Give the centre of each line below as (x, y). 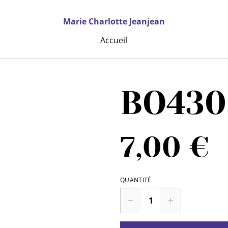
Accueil (114, 40)
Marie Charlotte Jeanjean (114, 21)
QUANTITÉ (136, 180)
